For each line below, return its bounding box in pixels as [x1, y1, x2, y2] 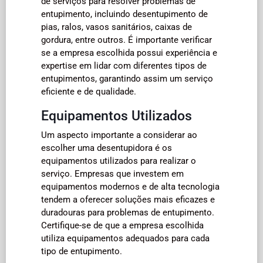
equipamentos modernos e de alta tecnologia [41, 181, 220, 192]
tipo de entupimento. [41, 245, 122, 257]
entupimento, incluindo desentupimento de [41, 8, 208, 19]
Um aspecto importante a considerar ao [41, 129, 197, 140]
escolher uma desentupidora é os [41, 142, 172, 153]
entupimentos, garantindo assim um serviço [41, 73, 213, 84]
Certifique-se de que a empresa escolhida [41, 220, 204, 231]
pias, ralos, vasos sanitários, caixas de [41, 21, 192, 32]
